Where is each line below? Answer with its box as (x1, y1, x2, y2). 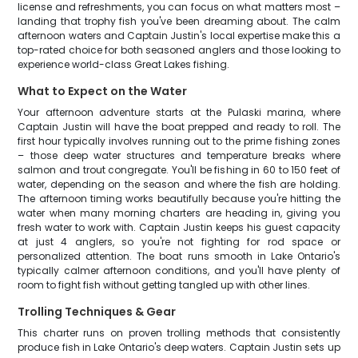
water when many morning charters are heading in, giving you (18, 206, 340, 220)
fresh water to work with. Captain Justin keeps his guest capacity (18, 221, 340, 234)
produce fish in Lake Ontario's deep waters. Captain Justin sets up (18, 340, 340, 354)
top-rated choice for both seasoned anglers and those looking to (18, 43, 340, 57)
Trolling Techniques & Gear (18, 304, 177, 320)
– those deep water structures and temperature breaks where (18, 149, 340, 162)
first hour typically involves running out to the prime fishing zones (18, 134, 340, 148)
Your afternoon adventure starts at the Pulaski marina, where (18, 105, 340, 119)
